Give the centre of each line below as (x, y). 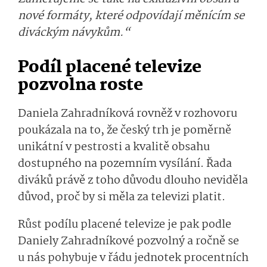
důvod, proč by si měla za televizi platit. (122, 198)
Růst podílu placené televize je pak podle (125, 225)
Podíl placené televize (110, 68)
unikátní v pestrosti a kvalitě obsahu (114, 148)
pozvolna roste (80, 86)
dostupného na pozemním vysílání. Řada (125, 164)
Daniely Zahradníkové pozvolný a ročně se (128, 242)
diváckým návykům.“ (74, 33)
